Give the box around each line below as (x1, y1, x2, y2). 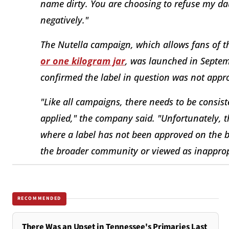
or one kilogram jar (40, 54, 125, 67)
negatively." (40, 13, 88, 26)
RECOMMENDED (17, 195, 62, 202)
